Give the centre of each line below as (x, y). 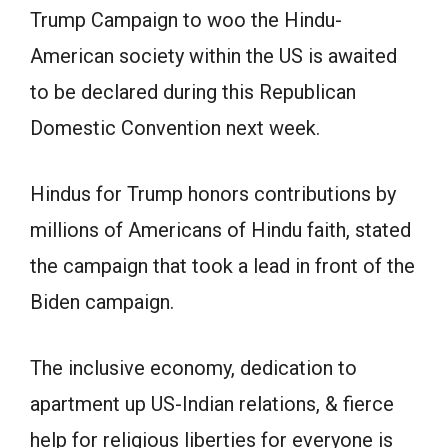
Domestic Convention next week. (175, 128)
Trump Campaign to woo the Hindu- (186, 20)
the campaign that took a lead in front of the (222, 266)
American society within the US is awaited (213, 56)
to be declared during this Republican (193, 92)
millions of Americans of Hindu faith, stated (220, 230)
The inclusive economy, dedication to (193, 368)
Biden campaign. (102, 302)
